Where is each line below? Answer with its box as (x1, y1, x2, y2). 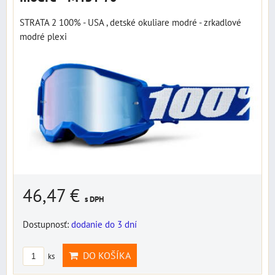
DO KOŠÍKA (78, 249, 131, 262)
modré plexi (20, 30, 67, 43)
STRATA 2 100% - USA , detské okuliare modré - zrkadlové (20, 16, 241, 29)
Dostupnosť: (23, 218, 71, 231)
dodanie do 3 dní (71, 218, 137, 231)
